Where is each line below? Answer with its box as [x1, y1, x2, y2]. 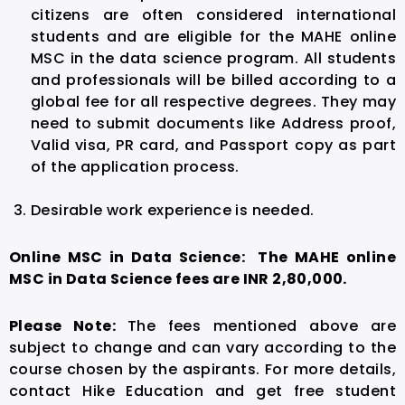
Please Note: [9, 315, 127, 336]
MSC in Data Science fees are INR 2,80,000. [9, 268, 347, 289]
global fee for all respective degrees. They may [31, 90, 396, 112]
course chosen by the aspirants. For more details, [9, 358, 396, 380]
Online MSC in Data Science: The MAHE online [9, 246, 396, 268]
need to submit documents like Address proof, [31, 112, 396, 134]
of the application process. [31, 155, 240, 177]
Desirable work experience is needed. [31, 199, 315, 221]
